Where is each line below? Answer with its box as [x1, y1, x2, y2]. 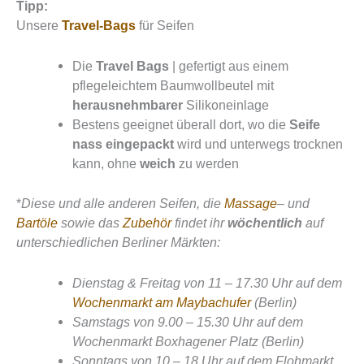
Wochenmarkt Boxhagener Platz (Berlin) [72, 334, 305, 349]
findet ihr [171, 215, 227, 230]
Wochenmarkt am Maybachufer [72, 295, 252, 310]
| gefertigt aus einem [169, 58, 289, 74]
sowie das [58, 215, 123, 230]
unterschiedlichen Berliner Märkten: [16, 235, 220, 249]
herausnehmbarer [72, 97, 184, 113]
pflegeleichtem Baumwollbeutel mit [72, 78, 275, 93]
